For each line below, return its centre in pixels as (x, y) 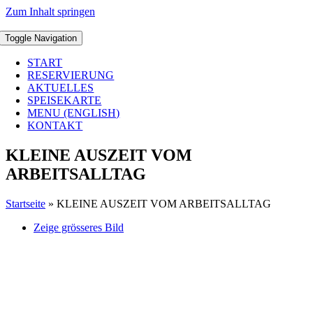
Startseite (26, 203)
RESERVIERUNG (71, 75)
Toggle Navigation (41, 38)
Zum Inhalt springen (50, 12)
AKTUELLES (61, 88)
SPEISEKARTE (65, 100)
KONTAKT (55, 125)
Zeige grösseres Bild (79, 227)
